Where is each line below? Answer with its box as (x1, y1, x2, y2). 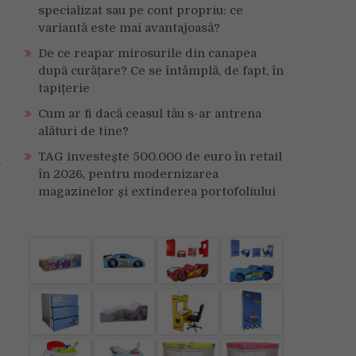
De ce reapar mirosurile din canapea (38, 46, 257, 60)
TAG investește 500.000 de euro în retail (38, 149, 282, 164)
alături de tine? (38, 124, 129, 138)
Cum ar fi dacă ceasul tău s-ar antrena (38, 106, 261, 121)
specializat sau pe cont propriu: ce (38, 3, 243, 17)
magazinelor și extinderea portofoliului (38, 184, 276, 199)
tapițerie (38, 81, 90, 95)
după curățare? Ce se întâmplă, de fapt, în (38, 64, 284, 78)
